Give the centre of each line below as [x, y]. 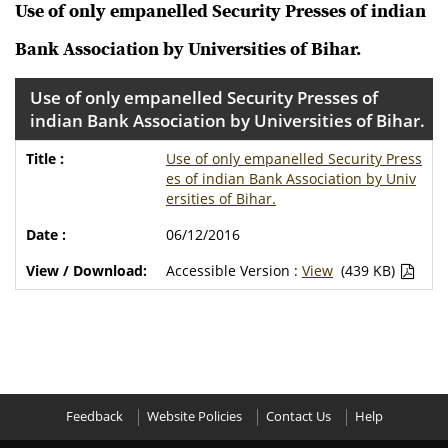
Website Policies [194, 416]
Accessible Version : [232, 270]
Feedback [94, 416]
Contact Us [298, 416]
